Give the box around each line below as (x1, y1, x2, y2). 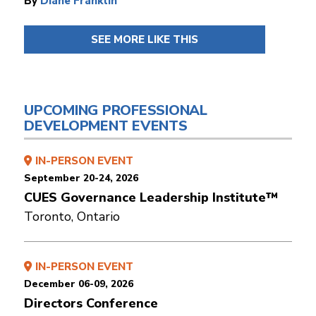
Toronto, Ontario (24, 207, 120, 225)
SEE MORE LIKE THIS (91, 32, 198, 47)
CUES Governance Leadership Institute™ (24, 188, 278, 206)
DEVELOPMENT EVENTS (24, 116, 188, 135)
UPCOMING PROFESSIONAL (24, 100, 207, 120)
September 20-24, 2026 (24, 171, 138, 185)
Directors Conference (24, 294, 158, 312)
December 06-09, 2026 (24, 276, 133, 291)
